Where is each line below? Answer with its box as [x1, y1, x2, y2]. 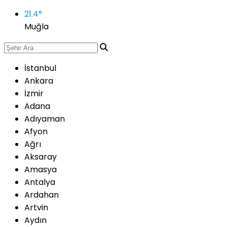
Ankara [24, 75, 53, 87]
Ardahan [24, 189, 59, 201]
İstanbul [24, 62, 56, 74]
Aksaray [24, 151, 57, 163]
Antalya [24, 176, 55, 188]
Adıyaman [24, 113, 65, 125]
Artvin [24, 202, 48, 213]
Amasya [24, 164, 57, 175]
